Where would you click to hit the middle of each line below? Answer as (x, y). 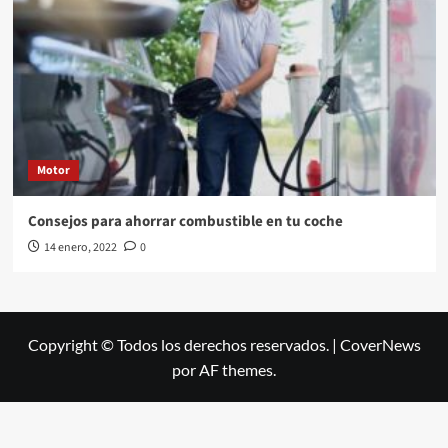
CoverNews (380, 344)
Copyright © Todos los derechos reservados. (179, 344)
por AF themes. (224, 369)
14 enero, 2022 (80, 247)
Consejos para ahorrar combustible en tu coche (185, 221)
